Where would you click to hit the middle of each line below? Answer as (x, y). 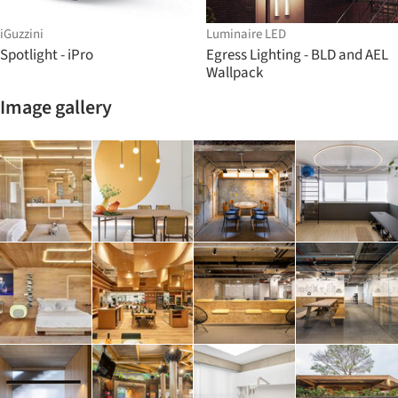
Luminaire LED (246, 34)
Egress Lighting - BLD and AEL (297, 55)
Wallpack (235, 72)
